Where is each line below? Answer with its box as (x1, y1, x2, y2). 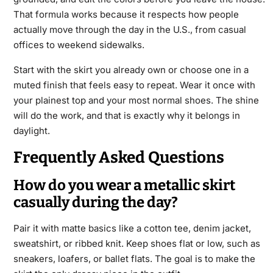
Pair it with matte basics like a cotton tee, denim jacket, (13, 222, 251, 235)
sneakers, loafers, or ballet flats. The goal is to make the (13, 253, 255, 265)
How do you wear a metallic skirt (13, 177, 235, 194)
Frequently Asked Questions (13, 148, 224, 168)
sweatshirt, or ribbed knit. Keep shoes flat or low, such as (13, 238, 260, 250)
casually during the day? (13, 194, 178, 211)
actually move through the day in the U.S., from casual (13, 24, 246, 36)
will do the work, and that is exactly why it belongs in (13, 110, 240, 122)
